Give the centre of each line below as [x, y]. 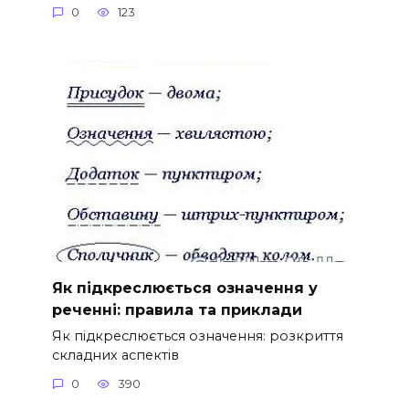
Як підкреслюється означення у [184, 288]
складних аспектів [115, 355]
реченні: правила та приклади [177, 309]
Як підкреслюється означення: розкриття [197, 336]
